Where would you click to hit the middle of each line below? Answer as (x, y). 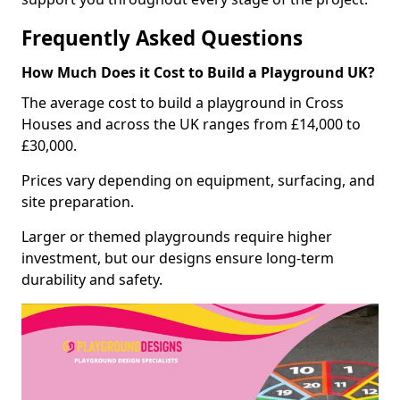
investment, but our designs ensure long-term (178, 258)
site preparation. (78, 201)
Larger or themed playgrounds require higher (177, 236)
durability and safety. (92, 279)
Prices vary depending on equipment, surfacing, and (198, 180)
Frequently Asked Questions (162, 37)
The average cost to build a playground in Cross (183, 102)
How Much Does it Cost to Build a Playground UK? (198, 72)
